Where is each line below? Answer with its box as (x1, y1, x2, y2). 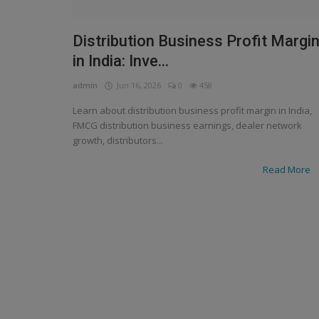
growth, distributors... (73, 133, 163, 147)
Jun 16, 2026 (113, 79, 161, 90)
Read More (263, 162, 313, 176)
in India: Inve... (73, 51, 169, 70)
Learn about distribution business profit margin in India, (73, 103, 312, 117)
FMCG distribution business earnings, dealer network (73, 118, 302, 132)
